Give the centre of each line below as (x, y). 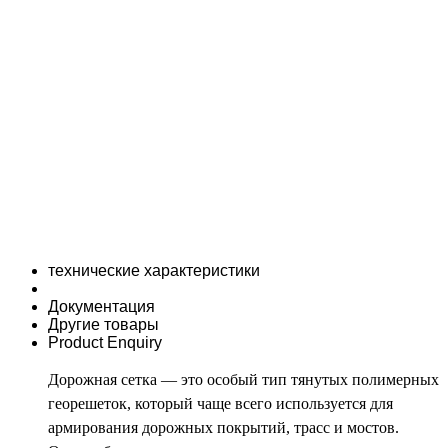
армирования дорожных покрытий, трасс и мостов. (223, 427)
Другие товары (103, 324)
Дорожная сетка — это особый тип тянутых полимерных (243, 379)
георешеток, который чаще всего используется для (220, 403)
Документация (101, 306)
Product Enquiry (105, 342)
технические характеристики (154, 270)
